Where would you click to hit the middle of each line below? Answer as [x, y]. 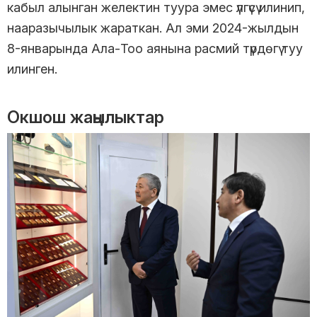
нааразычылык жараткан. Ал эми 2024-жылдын [153, 28]
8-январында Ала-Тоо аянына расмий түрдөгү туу [155, 49]
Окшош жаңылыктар [86, 117]
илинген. [32, 69]
